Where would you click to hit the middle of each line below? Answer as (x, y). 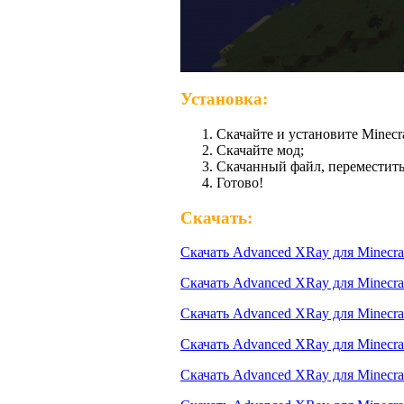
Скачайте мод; (260, 150)
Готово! (240, 182)
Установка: (224, 99)
